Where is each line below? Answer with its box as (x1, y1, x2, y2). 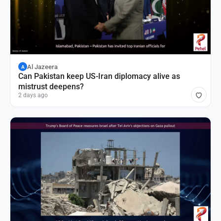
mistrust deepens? (18, 82, 84, 92)
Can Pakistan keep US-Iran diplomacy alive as (18, 72, 180, 81)
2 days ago (18, 92, 48, 99)
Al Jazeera (27, 63, 58, 71)
